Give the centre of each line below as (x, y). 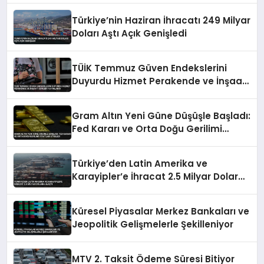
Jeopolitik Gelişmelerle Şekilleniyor (153, 224)
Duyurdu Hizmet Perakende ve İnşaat (159, 81)
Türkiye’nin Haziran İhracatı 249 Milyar (161, 20)
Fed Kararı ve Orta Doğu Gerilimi (147, 128)
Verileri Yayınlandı (114, 94)
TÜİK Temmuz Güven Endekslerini (150, 68)
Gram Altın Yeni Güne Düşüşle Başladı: (161, 115)
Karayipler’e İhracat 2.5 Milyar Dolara (159, 176)
